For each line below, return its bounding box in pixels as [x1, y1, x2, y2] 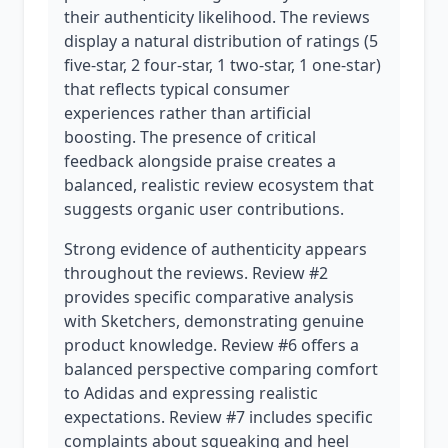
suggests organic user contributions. [64, 198, 344, 220]
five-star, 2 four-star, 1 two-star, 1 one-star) [64, 54, 381, 76]
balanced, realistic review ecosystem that [64, 174, 374, 196]
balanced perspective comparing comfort [64, 358, 378, 380]
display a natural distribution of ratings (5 [64, 30, 378, 52]
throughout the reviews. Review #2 [64, 262, 328, 284]
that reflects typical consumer [64, 78, 290, 100]
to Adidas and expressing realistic [64, 382, 318, 404]
